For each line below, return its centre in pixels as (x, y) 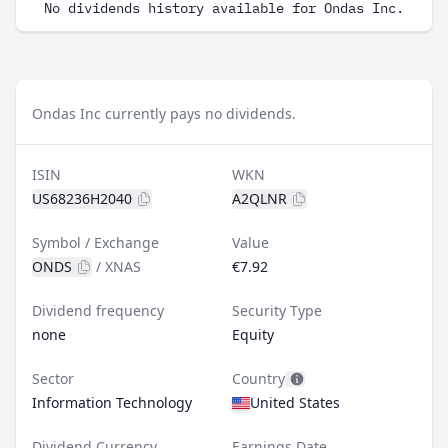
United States (295, 402)
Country (258, 378)
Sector (53, 378)
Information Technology (112, 402)
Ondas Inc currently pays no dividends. (164, 113)
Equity (253, 334)
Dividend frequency (98, 310)
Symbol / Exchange (95, 242)
